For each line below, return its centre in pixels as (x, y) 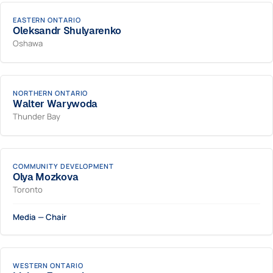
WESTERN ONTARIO (48, 265)
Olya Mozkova (46, 177)
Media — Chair (40, 217)
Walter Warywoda (55, 104)
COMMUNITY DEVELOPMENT (63, 166)
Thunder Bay (37, 116)
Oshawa (28, 43)
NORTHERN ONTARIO (51, 93)
